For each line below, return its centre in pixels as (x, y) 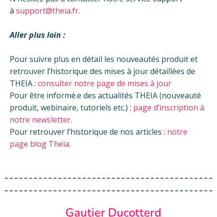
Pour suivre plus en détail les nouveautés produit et (104, 59)
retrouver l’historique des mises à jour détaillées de (102, 71)
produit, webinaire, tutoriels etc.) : (71, 108)
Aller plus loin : (39, 35)
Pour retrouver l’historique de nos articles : (88, 132)
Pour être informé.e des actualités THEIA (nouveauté (105, 96)
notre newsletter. (41, 120)
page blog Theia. (40, 144)
